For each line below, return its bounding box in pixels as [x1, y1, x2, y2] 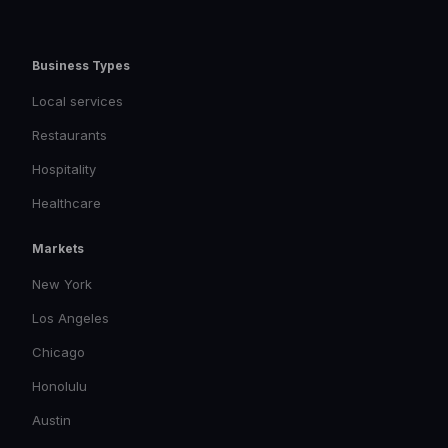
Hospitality [32, 161, 96, 177]
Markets [32, 241, 84, 256]
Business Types [32, 58, 130, 73]
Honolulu [32, 378, 87, 394]
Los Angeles [32, 310, 109, 326]
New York [32, 276, 92, 292]
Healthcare [32, 195, 101, 211]
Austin [32, 412, 71, 428]
